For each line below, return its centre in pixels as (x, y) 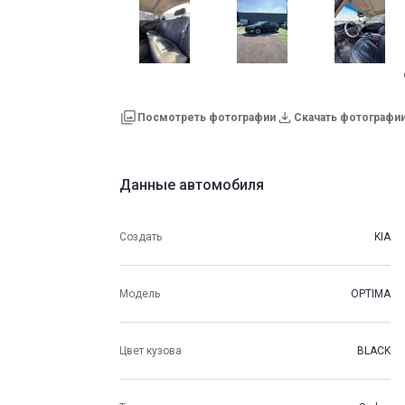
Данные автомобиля (192, 185)
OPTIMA (371, 293)
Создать (141, 236)
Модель (140, 293)
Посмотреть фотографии (207, 118)
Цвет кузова (151, 350)
